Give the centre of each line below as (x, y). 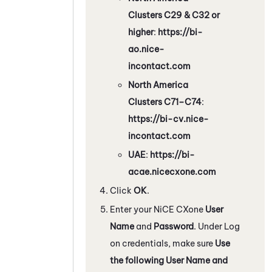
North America (158, 85)
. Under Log (217, 226)
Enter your (132, 209)
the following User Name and (169, 260)
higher (141, 32)
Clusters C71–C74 (165, 102)
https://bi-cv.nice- (168, 119)
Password (174, 226)
